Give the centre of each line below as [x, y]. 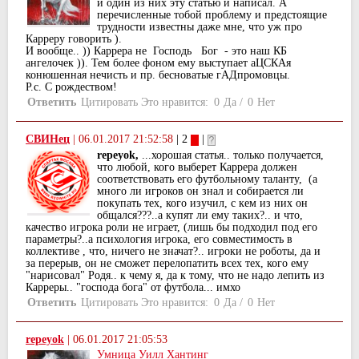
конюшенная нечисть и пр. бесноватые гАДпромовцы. [158, 75]
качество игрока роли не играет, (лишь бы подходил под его [171, 228]
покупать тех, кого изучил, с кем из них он [202, 204]
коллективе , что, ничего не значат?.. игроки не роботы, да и [173, 252]
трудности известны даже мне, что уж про [200, 27]
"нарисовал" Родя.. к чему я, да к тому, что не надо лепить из [175, 276]
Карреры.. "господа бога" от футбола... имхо [133, 288]
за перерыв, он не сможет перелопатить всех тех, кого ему [167, 264]
